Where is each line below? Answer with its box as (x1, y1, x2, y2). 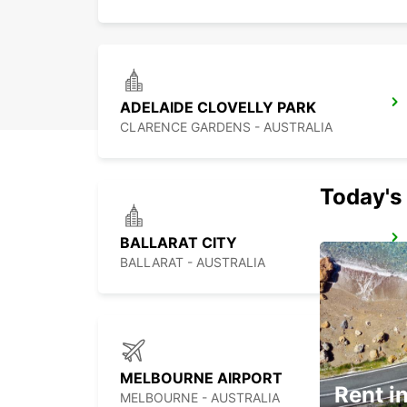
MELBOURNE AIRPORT (120, 369, 283, 388)
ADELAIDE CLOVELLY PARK (120, 98, 316, 117)
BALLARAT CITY (120, 233, 237, 253)
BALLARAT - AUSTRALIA (120, 254, 265, 271)
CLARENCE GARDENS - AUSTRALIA (120, 119, 333, 135)
